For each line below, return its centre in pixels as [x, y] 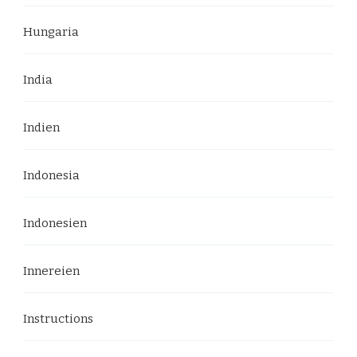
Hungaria [51, 31]
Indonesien [55, 223]
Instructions [58, 318]
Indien [41, 127]
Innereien [51, 271]
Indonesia [51, 175]
